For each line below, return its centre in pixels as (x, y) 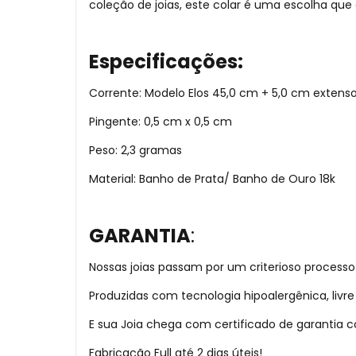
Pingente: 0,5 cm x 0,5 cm (161, 122)
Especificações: (166, 62)
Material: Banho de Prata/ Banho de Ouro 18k (212, 179)
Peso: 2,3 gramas (135, 151)
